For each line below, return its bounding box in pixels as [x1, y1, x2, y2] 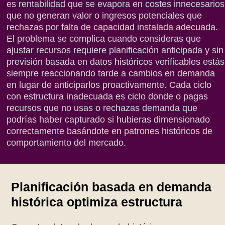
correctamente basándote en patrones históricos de [7, 126, 213, 137]
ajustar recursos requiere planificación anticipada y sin [7, 45, 224, 56]
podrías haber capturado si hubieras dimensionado [7, 115, 210, 125]
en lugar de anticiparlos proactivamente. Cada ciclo [7, 80, 212, 90]
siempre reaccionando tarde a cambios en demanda [7, 68, 215, 79]
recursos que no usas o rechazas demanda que [7, 103, 198, 114]
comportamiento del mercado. [7, 138, 127, 148]
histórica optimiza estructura [11, 194, 183, 209]
